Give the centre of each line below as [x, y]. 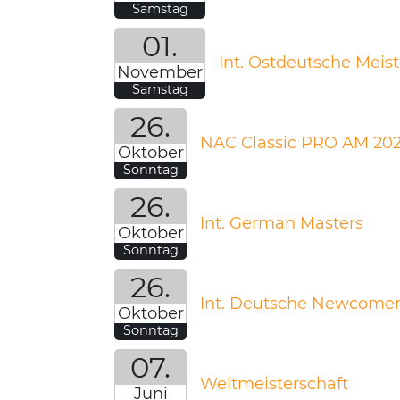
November [160, 72]
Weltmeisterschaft [274, 383]
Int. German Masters [282, 223]
